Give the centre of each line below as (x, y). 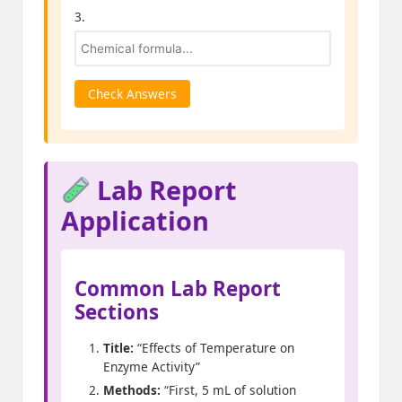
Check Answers (132, 94)
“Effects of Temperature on (214, 348)
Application (135, 221)
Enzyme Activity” (152, 367)
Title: (118, 348)
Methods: (132, 390)
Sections (117, 312)
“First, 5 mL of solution (228, 390)
